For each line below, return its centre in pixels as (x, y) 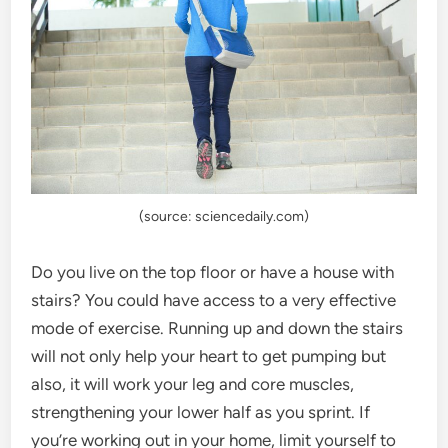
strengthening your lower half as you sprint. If (201, 412)
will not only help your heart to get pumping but (209, 356)
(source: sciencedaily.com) (224, 217)
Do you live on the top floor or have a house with (213, 272)
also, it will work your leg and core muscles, (193, 384)
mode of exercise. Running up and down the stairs (217, 328)
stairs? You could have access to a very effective (214, 300)
